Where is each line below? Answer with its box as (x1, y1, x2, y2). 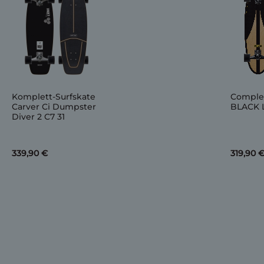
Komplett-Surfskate (12, 91, 96, 102)
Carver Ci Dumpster (12, 101, 97, 112)
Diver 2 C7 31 (12, 111, 65, 122)
